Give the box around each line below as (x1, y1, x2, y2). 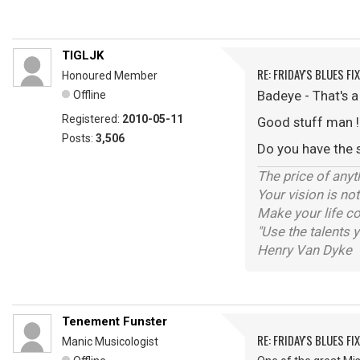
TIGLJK (62, 48, 104, 63)
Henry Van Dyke (257, 242, 352, 259)
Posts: (62, 132, 96, 145)
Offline (73, 88, 106, 102)
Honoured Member (62, 69, 157, 83)
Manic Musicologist (62, 335, 158, 349)
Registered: (62, 112, 122, 126)
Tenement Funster (62, 314, 167, 329)
